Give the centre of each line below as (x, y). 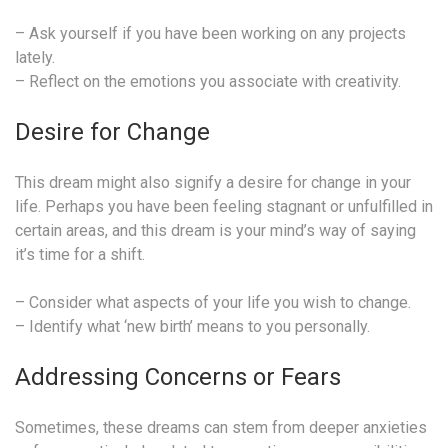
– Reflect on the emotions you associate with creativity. (208, 81)
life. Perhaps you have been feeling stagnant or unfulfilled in (224, 206)
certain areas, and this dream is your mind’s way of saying (215, 230)
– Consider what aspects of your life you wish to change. (213, 302)
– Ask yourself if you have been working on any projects (210, 33)
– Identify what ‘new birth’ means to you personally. (192, 326)
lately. (35, 57)
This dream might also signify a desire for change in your (213, 182)
